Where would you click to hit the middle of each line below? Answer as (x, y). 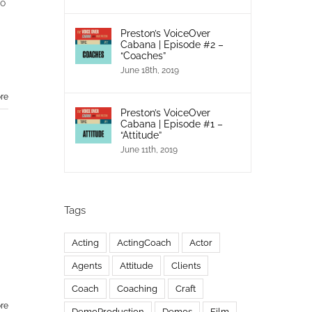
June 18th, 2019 (149, 70)
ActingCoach (144, 242)
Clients (186, 265)
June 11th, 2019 (149, 149)
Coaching (137, 288)
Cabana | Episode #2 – (172, 44)
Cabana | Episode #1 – (171, 124)
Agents (86, 265)
